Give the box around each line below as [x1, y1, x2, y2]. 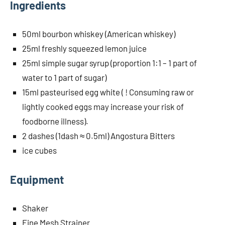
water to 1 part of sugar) [22, 72, 106, 82]
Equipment [10, 172, 64, 186]
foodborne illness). [22, 116, 88, 126]
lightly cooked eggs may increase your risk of [22, 101, 184, 111]
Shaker [22, 202, 48, 213]
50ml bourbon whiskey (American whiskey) [22, 28, 175, 39]
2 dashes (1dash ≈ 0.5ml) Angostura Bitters [22, 130, 175, 141]
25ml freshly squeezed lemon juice [22, 43, 147, 53]
